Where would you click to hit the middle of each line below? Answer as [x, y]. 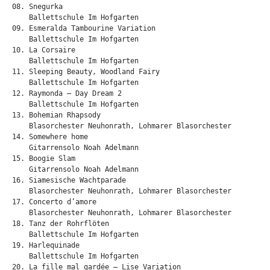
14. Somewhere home [50, 137]
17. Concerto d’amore [54, 202]
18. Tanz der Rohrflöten [61, 224]
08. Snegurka [37, 7]
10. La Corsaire [44, 50]
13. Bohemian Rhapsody [56, 115]
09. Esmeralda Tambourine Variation [84, 29]
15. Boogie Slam [44, 159]
